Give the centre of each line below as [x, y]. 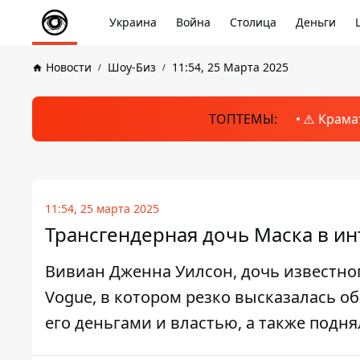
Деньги [316, 22]
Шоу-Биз [132, 67]
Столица [253, 22]
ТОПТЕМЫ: [243, 119]
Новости [69, 67]
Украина [133, 22]
